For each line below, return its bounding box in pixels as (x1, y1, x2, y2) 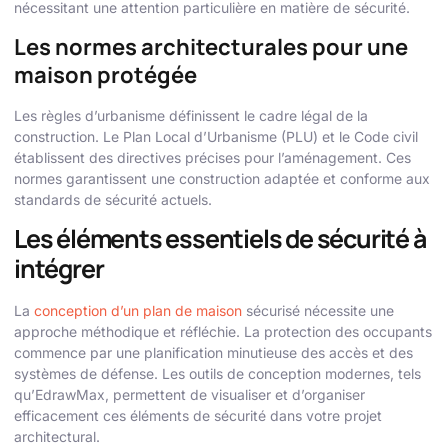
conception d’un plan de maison (34, 302, 242, 319)
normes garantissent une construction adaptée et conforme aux (14, 169, 430, 187)
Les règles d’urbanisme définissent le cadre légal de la (14, 106, 368, 124)
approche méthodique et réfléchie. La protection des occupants (14, 323, 432, 340)
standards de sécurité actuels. (14, 190, 212, 208)
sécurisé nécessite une (242, 302, 394, 319)
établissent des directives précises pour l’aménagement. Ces (14, 148, 411, 166)
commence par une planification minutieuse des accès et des (14, 344, 413, 361)
